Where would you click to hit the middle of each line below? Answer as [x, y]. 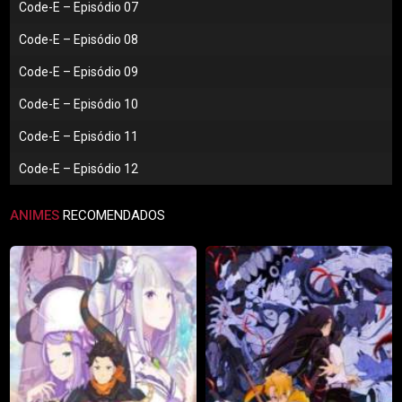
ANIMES [35, 216]
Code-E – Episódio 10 [79, 105]
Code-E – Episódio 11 [79, 137]
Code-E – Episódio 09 [79, 72]
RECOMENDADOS [113, 216]
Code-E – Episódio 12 [79, 169]
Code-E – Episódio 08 [79, 40]
